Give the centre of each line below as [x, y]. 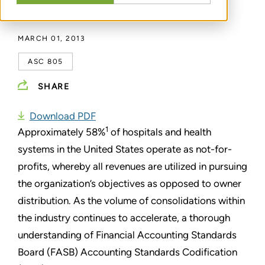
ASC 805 [46, 62]
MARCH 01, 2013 [51, 39]
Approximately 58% [62, 132]
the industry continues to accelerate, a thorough [124, 218]
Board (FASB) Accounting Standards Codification [127, 252]
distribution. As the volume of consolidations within [131, 201]
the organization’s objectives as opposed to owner [130, 184]
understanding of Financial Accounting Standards [127, 235]
